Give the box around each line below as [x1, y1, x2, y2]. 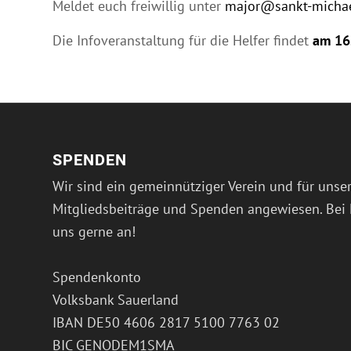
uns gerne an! [52, 223, 136, 241]
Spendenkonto [52, 268, 141, 287]
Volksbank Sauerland [52, 291, 179, 309]
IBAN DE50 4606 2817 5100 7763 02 [52, 313, 280, 332]
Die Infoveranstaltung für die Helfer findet [52, 31, 313, 49]
